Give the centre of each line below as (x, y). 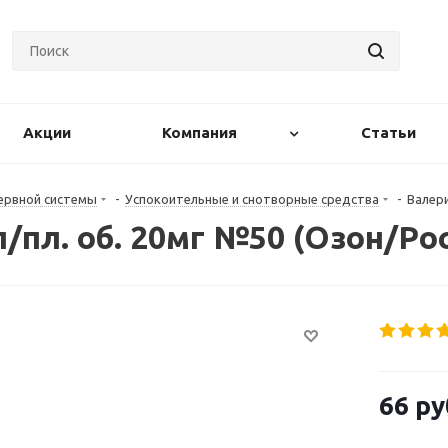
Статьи (388, 132)
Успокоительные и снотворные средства (252, 199)
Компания (199, 132)
